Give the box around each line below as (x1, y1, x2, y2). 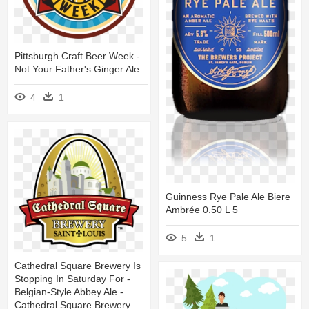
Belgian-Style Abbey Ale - (14, 286, 123, 297)
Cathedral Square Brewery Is (14, 259, 141, 271)
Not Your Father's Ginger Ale (14, 63, 139, 75)
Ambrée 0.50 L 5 (166, 203, 238, 215)
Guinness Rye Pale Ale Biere (166, 190, 290, 202)
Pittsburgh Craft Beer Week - (14, 50, 140, 62)
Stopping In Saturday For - (14, 272, 130, 284)
